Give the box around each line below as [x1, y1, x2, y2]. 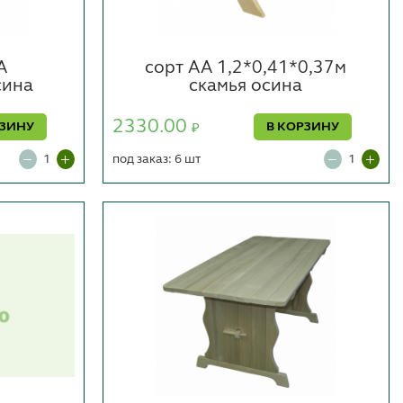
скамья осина [189, 76, 303, 95]
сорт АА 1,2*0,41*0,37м [145, 58, 347, 77]
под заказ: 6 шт [112, 152, 201, 166]
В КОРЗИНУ [266, 120, 340, 133]
